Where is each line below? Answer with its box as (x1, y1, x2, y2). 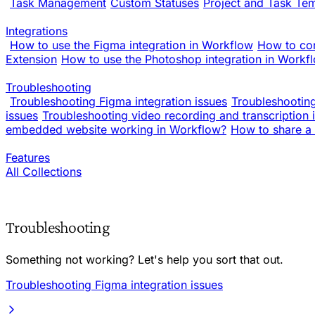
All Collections (6, 165, 82, 179)
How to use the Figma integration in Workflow (10, 38, 253, 52)
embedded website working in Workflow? (6, 122, 226, 136)
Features (6, 150, 50, 165)
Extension (6, 52, 57, 66)
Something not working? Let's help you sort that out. (6, 252, 283, 266)
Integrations (6, 24, 67, 38)
